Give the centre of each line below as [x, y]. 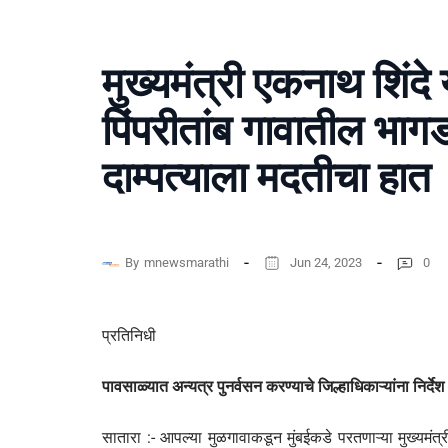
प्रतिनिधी [129, 336]
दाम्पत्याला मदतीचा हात [266, 178]
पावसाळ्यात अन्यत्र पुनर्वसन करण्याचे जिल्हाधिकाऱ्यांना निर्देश [273, 387]
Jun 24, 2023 [326, 262]
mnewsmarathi [186, 262]
